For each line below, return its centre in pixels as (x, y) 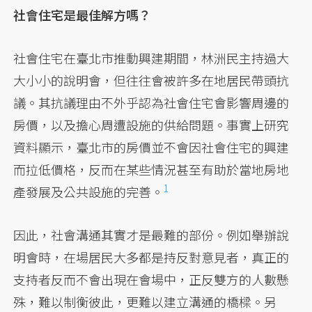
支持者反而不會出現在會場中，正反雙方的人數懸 (151, 279)
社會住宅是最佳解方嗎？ (83, 14)
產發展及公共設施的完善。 (89, 191)
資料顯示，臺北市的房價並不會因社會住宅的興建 (151, 147)
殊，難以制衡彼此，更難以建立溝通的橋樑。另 (145, 301)
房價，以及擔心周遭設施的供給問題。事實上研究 (151, 124)
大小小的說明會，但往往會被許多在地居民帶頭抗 (151, 80)
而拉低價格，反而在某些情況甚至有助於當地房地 (151, 169)
